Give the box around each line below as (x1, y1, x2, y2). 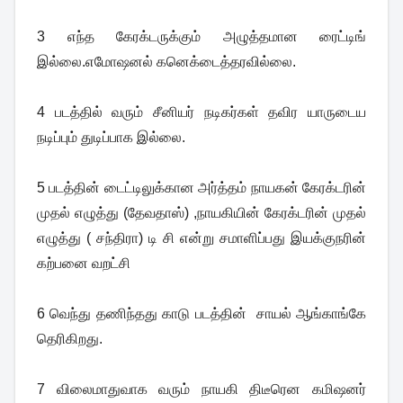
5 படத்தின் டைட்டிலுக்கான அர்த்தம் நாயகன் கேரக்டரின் (37, 180, 366, 196)
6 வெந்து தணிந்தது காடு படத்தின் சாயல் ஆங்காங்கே (37, 306, 366, 322)
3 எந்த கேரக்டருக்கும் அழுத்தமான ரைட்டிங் (37, 29, 366, 45)
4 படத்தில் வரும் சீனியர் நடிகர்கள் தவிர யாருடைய (37, 104, 366, 121)
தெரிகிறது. (37, 331, 103, 347)
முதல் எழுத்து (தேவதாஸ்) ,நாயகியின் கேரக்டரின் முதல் (37, 205, 366, 221)
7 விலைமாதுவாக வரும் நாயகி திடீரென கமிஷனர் (37, 381, 366, 398)
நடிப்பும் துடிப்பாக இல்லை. (37, 130, 185, 146)
